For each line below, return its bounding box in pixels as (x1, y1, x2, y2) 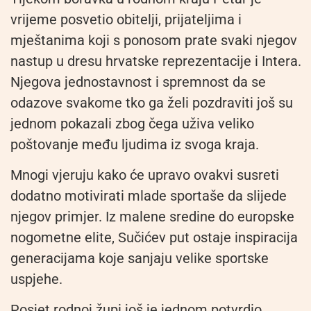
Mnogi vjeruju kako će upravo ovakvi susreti (10, 166, 279, 183)
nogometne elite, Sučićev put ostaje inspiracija (10, 228, 298, 246)
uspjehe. (10, 270, 62, 287)
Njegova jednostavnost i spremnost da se (10, 73, 266, 90)
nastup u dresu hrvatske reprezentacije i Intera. (10, 52, 301, 69)
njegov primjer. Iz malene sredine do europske (10, 208, 294, 225)
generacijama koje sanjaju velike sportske (10, 249, 269, 267)
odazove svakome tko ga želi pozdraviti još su (10, 94, 293, 111)
